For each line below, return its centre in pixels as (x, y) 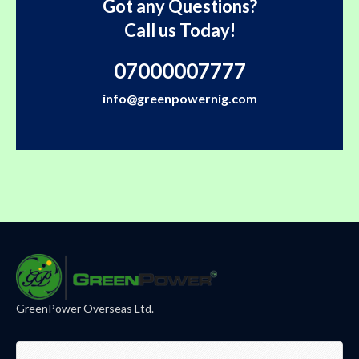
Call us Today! (179, 30)
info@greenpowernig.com (179, 98)
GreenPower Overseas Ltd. (85, 308)
